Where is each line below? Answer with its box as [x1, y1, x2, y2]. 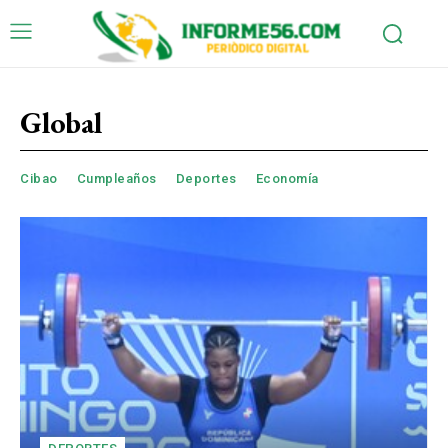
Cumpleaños [76, 170, 157, 186]
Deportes [175, 170, 237, 186]
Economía [255, 170, 319, 186]
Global [20, 102, 102, 142]
